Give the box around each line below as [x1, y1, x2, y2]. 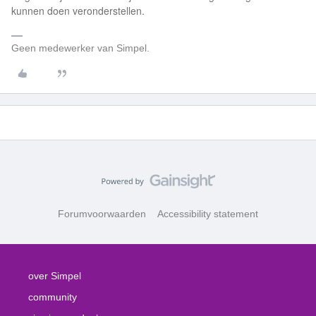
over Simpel [28, 270, 81, 281]
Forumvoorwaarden [58, 208, 146, 219]
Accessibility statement [157, 208, 258, 219]
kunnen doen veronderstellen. [11, 4, 145, 18]
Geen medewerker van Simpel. [11, 42, 150, 54]
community [28, 291, 77, 303]
